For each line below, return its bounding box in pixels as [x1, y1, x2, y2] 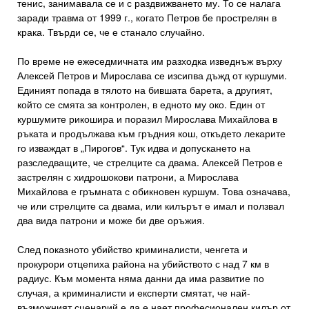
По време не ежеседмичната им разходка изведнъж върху [17, 54, 282, 68]
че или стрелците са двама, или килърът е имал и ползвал [17, 199, 284, 213]
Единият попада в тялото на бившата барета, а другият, [17, 83, 272, 97]
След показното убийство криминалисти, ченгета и [17, 242, 248, 257]
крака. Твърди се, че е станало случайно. [17, 25, 205, 39]
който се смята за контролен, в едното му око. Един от [17, 97, 265, 112]
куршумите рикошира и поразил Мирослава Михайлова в [17, 112, 277, 126]
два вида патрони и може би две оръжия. [17, 213, 205, 228]
